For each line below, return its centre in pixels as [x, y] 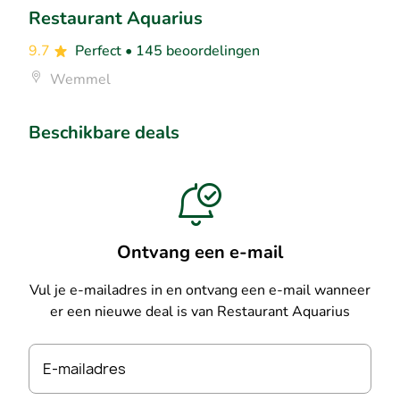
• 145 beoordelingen [192, 50]
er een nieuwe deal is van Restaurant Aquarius [200, 311]
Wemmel [80, 79]
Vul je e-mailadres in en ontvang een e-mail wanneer [200, 290]
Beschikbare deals [104, 132]
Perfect [100, 50]
